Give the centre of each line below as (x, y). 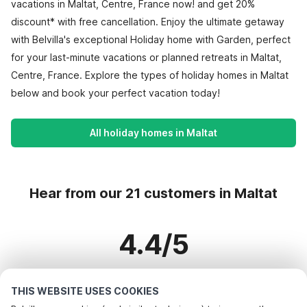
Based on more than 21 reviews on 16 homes (153, 279)
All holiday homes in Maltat (153, 133)
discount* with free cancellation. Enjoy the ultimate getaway (148, 22)
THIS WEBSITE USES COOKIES (85, 291)
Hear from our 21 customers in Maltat (153, 193)
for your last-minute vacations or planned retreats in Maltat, (146, 57)
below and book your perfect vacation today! (115, 93)
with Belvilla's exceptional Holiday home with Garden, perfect (151, 39)
